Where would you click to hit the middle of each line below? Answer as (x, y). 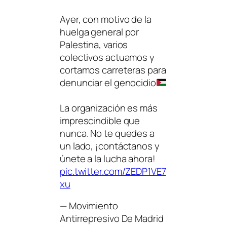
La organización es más (109, 108)
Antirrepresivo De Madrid (112, 219)
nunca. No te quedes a (107, 133)
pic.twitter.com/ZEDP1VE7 (113, 171)
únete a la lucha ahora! (108, 158)
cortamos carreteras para (113, 70)
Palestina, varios (94, 44)
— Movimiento (89, 206)
